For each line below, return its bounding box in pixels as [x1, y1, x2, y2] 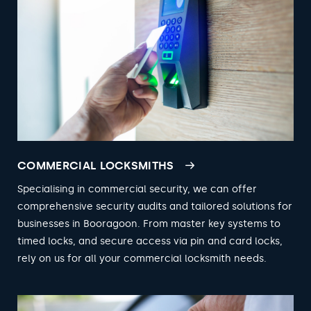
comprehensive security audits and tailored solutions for [17, 200, 292, 212]
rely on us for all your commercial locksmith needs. [17, 252, 267, 264]
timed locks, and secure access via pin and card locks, [17, 235, 283, 247]
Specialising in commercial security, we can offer [17, 183, 257, 195]
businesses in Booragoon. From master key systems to [17, 217, 280, 230]
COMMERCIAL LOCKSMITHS [17, 158, 174, 172]
